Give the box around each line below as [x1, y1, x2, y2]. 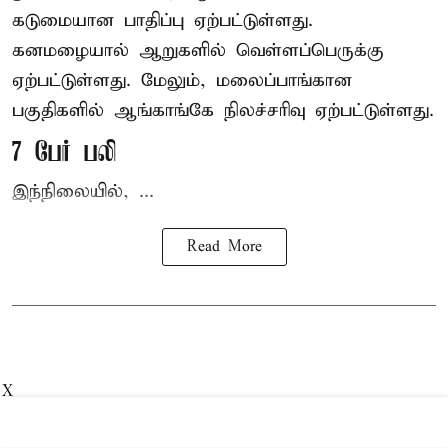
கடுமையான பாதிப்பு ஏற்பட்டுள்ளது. [12, 9, 313, 33]
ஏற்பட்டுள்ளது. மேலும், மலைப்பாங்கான [12, 69, 352, 93]
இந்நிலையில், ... [12, 180, 154, 204]
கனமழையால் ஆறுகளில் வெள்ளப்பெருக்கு [12, 39, 384, 63]
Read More [186, 238, 262, 257]
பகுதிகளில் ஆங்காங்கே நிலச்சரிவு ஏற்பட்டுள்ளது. [12, 99, 434, 123]
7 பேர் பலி [12, 138, 117, 170]
